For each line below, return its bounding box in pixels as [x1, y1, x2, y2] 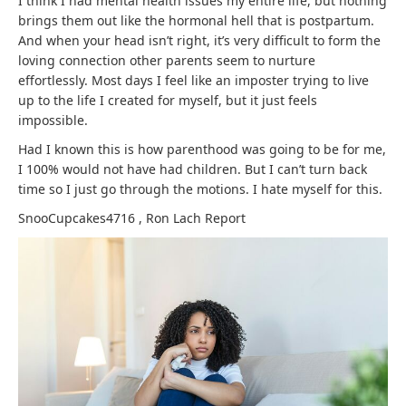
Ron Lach [146, 208, 205, 227]
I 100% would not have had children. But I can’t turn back [18, 159, 367, 178]
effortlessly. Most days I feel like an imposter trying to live [18, 71, 369, 89]
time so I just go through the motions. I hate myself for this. [18, 179, 382, 198]
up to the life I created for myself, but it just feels [18, 91, 317, 109]
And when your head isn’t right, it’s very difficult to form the [18, 31, 381, 49]
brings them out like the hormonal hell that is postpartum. [18, 11, 374, 29]
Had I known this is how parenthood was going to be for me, [18, 140, 386, 158]
